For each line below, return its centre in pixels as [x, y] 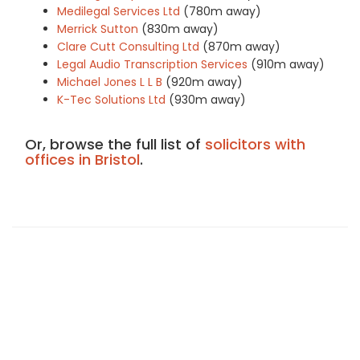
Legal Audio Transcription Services [152, 64]
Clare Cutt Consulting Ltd [128, 46]
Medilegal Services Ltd [119, 11]
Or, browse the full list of [115, 144]
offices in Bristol [82, 159]
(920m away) [204, 82]
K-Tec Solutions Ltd [111, 99]
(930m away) [207, 99]
